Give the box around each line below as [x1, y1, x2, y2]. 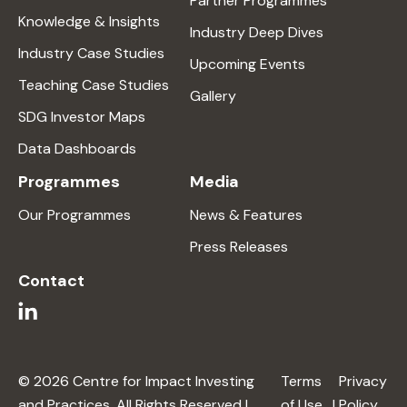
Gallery [190, 86, 236, 105]
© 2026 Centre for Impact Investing [18, 372, 254, 392]
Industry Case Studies [18, 44, 164, 63]
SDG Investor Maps [18, 107, 145, 126]
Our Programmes [18, 205, 131, 224]
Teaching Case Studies [18, 75, 169, 94]
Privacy [338, 372, 387, 392]
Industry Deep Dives [190, 23, 323, 42]
